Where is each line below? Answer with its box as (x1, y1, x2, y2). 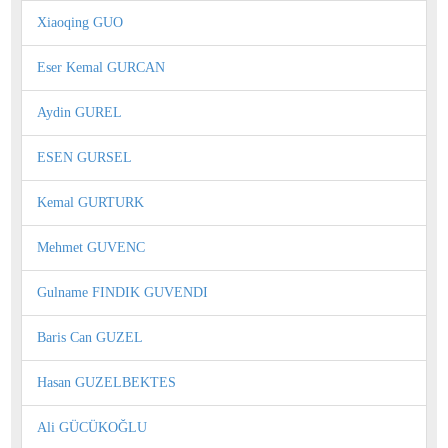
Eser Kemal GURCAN (37, 59, 165, 75)
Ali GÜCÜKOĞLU (37, 419, 147, 435)
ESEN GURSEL (37, 149, 132, 165)
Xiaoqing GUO (37, 14, 123, 30)
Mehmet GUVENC (37, 239, 145, 255)
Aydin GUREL (37, 104, 122, 120)
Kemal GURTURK (37, 194, 144, 210)
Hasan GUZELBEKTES (37, 374, 176, 390)
